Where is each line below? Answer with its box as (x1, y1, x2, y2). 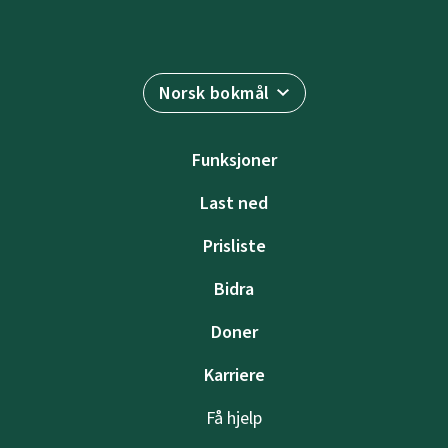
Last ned (200, 191, 268, 216)
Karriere (203, 363, 265, 388)
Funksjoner (191, 148, 277, 173)
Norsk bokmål (158, 81, 270, 106)
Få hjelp (206, 406, 262, 431)
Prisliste (202, 234, 266, 259)
